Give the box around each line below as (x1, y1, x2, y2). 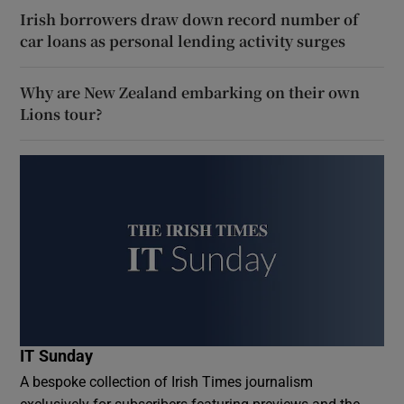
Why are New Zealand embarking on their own (20, 81, 361, 103)
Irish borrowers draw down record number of (20, 8, 359, 30)
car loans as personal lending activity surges (20, 30, 346, 51)
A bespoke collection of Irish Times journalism (20, 373, 314, 389)
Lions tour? (20, 103, 104, 124)
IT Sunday (20, 347, 94, 364)
